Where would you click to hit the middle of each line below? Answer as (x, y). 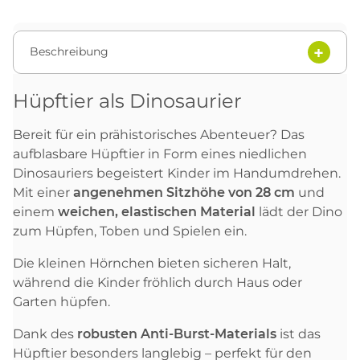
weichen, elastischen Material (157, 211)
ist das (299, 333)
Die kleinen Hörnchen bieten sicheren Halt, (152, 263)
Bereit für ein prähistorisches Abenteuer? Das (159, 134)
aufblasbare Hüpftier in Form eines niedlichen (160, 153)
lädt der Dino (299, 211)
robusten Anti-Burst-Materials (177, 333)
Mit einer (43, 192)
